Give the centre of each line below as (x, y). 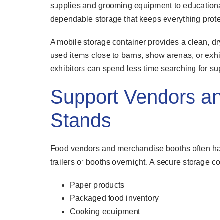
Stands (80, 121)
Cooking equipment (105, 212)
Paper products (97, 185)
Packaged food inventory (114, 198)
